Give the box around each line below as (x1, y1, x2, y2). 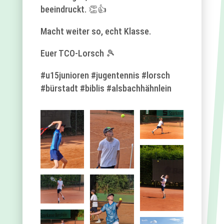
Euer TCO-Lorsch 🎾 (40, 47, 115, 58)
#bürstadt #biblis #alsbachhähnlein (40, 82, 171, 93)
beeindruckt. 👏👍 (40, 3, 106, 14)
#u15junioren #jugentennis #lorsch (40, 69, 170, 80)
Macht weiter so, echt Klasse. (40, 25, 151, 36)
